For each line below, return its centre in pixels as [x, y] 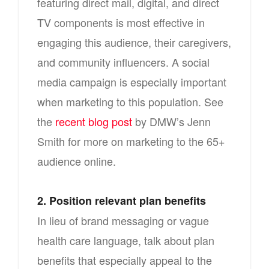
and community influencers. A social [123, 62]
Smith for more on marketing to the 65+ [131, 141]
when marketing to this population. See [130, 101]
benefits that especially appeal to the [125, 260]
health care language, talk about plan [126, 240]
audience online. [77, 161]
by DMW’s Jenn [171, 121]
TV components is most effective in [121, 22]
